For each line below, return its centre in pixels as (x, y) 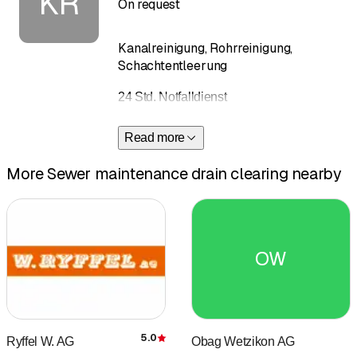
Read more (155, 138)
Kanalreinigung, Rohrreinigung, (206, 49)
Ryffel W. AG (41, 342)
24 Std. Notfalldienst (173, 97)
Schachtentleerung (173, 66)
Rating (184, 347)
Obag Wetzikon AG (243, 342)
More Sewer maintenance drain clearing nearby (174, 173)
